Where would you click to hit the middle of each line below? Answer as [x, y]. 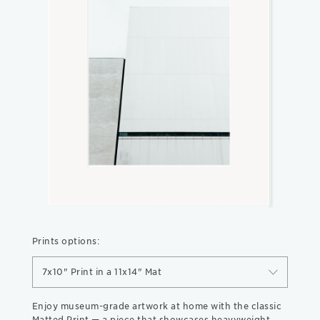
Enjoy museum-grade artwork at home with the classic [157, 306]
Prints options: [66, 241]
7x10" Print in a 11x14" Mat [102, 271]
